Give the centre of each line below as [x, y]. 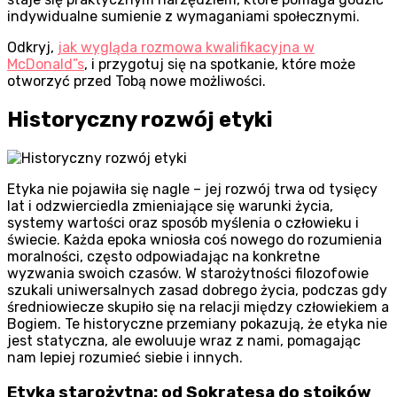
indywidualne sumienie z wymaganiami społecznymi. [183, 17]
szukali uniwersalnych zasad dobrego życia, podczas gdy [197, 291]
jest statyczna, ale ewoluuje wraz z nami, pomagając [184, 341]
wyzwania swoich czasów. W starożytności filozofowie [188, 274]
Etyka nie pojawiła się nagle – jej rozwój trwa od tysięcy [192, 190]
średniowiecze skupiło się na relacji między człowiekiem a [198, 307]
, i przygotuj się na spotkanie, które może [220, 65]
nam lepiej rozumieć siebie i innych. [125, 358]
